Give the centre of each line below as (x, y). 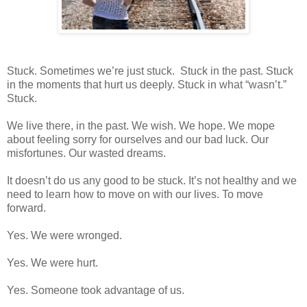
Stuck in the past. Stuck (237, 71)
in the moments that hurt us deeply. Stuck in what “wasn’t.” (147, 84)
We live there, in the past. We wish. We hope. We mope (141, 125)
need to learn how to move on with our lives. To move (135, 194)
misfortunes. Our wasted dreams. (86, 153)
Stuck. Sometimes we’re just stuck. (91, 71)
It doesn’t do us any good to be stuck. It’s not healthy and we (152, 180)
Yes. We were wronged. (64, 235)
